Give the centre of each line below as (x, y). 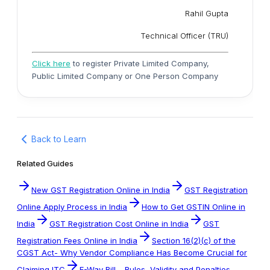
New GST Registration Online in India (101, 190)
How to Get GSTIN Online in (193, 206)
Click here (51, 63)
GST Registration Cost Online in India (119, 223)
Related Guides (45, 163)
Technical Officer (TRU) (184, 36)
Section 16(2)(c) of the (194, 240)
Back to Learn (59, 139)
